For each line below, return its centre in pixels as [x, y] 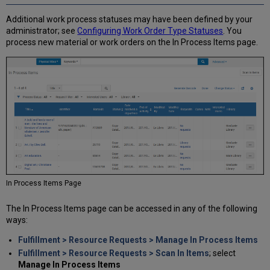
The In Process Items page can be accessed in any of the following [132, 208]
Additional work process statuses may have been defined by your [130, 19]
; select [222, 253]
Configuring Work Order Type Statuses [150, 30]
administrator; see [42, 30]
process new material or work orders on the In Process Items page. [132, 42]
